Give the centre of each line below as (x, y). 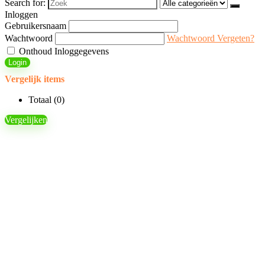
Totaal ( (43, 100)
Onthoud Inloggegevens (63, 51)
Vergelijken (26, 120)
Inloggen (21, 14)
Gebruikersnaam (35, 26)
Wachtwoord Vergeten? (211, 38)
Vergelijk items (35, 79)
